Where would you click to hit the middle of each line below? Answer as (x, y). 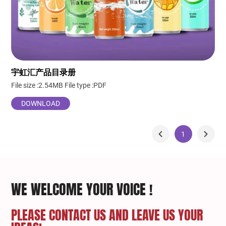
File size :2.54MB (37, 86)
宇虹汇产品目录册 (44, 73)
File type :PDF (86, 86)
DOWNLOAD (41, 104)
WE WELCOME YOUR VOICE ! (82, 189)
